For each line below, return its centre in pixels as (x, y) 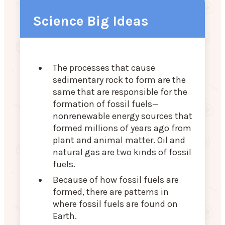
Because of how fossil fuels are (116, 180)
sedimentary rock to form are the (119, 80)
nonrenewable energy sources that (123, 116)
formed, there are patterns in (111, 192)
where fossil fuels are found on (115, 204)
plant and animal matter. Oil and (119, 140)
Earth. (65, 216)
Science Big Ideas (90, 21)
